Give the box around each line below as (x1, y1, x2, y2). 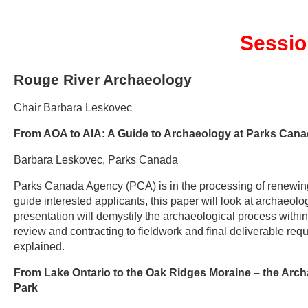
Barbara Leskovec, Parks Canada (14, 154, 178, 166)
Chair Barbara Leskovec (14, 102, 132, 113)
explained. (14, 241, 65, 252)
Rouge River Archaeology (14, 71, 192, 87)
